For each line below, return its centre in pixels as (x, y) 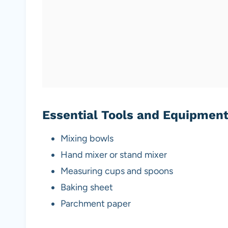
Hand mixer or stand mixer (114, 155)
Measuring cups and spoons (117, 171)
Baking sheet (87, 188)
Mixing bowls (87, 139)
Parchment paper (96, 204)
